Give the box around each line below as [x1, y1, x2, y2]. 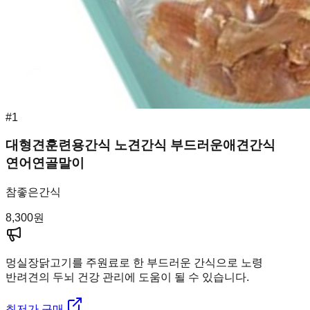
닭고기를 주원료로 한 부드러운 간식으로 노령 [39, 257, 263, 268]
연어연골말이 [6, 156, 84, 171]
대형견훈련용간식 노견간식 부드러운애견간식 [6, 138, 275, 153]
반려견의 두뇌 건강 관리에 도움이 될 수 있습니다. [6, 271, 249, 283]
